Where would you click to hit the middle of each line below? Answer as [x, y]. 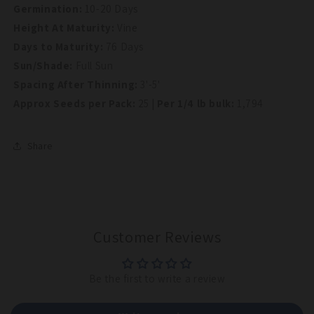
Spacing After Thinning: [77, 84]
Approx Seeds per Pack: [76, 103]
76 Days [124, 47]
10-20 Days [111, 9]
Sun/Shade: [45, 66]
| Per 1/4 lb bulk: [193, 103]
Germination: [49, 9]
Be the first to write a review [157, 279]
